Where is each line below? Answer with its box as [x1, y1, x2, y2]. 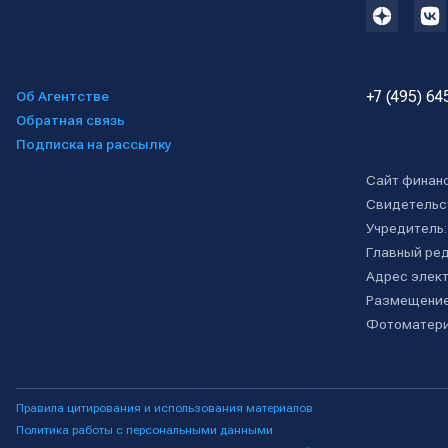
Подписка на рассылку [16, 136, 172, 152]
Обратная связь [16, 112, 125, 128]
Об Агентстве [16, 88, 109, 104]
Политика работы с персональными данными [16, 423, 273, 437]
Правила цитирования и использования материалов [16, 401, 313, 415]
